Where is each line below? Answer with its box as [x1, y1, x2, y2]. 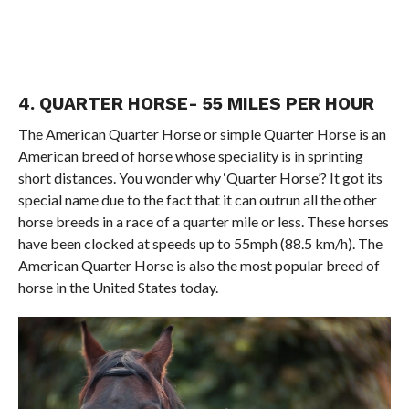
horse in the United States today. [17, 278, 218, 296]
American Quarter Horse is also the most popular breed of [17, 256, 380, 274]
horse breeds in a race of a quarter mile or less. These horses [17, 212, 389, 230]
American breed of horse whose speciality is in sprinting [17, 146, 363, 164]
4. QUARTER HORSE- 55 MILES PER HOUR [17, 92, 374, 114]
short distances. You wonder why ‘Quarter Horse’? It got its [17, 168, 383, 186]
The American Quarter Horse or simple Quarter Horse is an [17, 124, 386, 142]
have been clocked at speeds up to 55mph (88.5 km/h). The [17, 234, 383, 252]
